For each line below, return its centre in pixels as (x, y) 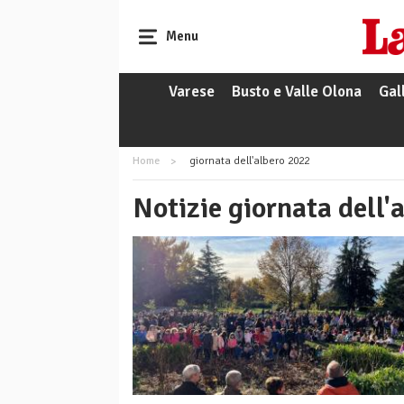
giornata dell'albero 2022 (248, 161)
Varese (191, 92)
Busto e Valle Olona (296, 92)
